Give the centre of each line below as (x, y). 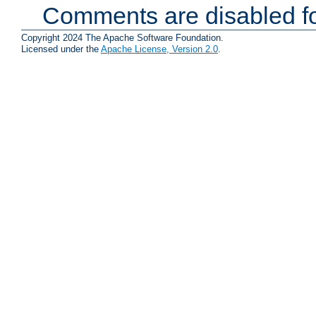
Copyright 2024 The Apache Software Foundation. (122, 38)
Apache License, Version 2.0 (159, 49)
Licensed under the (61, 49)
